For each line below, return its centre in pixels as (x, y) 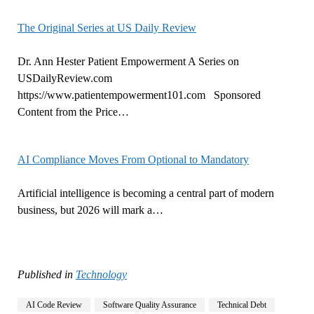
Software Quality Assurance (149, 305)
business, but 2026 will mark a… (90, 210)
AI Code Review (54, 305)
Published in (45, 275)
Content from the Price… (73, 112)
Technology (101, 275)
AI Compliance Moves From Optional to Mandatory (133, 160)
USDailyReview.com (64, 78)
